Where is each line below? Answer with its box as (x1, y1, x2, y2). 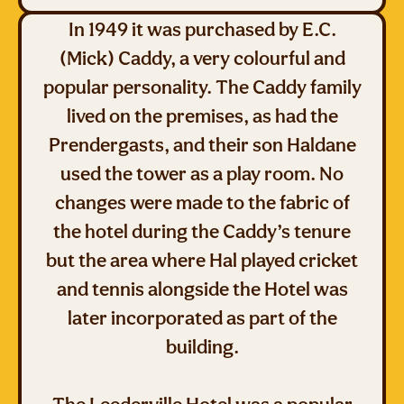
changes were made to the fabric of (54, 190, 350, 214)
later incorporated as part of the (67, 306, 337, 329)
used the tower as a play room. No (60, 161, 344, 185)
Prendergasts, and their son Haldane (48, 133, 356, 156)
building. (165, 335, 239, 358)
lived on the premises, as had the (66, 104, 338, 127)
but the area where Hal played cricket (46, 248, 358, 271)
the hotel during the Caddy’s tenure (53, 219, 351, 243)
